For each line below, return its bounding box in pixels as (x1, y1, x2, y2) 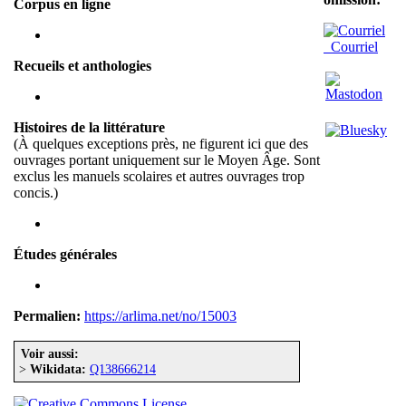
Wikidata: (30, 362, 86, 377)
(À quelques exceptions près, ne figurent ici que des (14, 136, 308, 152)
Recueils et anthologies (14, 58, 151, 74)
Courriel (324, 39, 378, 54)
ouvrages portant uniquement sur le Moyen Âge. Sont (14, 152, 320, 169)
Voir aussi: (21, 346, 79, 362)
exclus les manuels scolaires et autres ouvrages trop (14, 169, 304, 185)
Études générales (14, 246, 117, 263)
